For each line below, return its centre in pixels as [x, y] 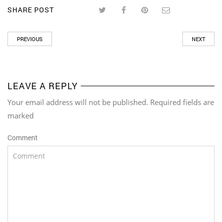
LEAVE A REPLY [43, 85]
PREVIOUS [30, 39]
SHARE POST [31, 10]
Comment [23, 137]
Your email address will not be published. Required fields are [111, 102]
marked [21, 115]
